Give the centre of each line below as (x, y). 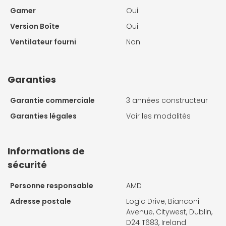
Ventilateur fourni (43, 42)
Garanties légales (43, 116)
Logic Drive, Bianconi (163, 201)
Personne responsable (52, 185)
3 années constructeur (167, 100)
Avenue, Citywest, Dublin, (169, 212)
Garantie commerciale (52, 100)
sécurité (27, 164)
